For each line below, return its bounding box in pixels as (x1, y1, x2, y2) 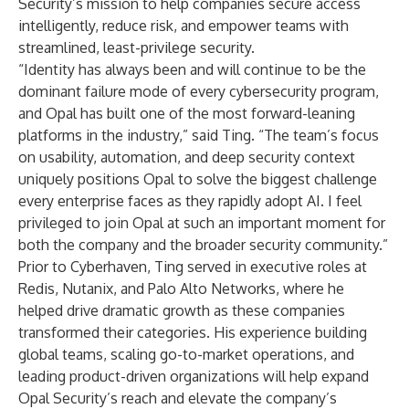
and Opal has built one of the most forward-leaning (18, 104, 355, 122)
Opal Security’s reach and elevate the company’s (18, 389, 337, 407)
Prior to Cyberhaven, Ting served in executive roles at (18, 257, 367, 276)
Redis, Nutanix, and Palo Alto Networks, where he (18, 279, 344, 298)
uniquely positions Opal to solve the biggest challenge (18, 170, 377, 188)
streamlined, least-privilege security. (18, 38, 255, 57)
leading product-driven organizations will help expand (18, 367, 369, 385)
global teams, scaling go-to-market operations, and (18, 345, 354, 363)
